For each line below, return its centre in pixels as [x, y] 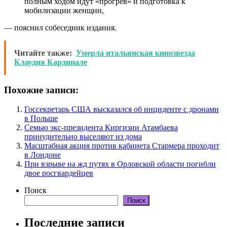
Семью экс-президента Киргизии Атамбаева [101, 128]
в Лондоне [43, 155]
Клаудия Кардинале [51, 62]
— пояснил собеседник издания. [60, 27]
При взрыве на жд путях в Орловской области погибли [120, 164]
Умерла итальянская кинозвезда [136, 53]
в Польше [41, 119]
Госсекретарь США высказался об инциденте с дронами [122, 109]
